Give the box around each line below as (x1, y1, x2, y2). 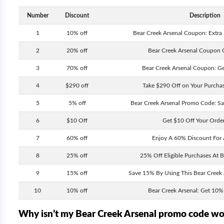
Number (26, 12, 48, 18)
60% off (66, 135, 87, 141)
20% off (66, 47, 87, 53)
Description (189, 12, 220, 18)
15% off (66, 170, 87, 176)
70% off (66, 65, 87, 71)
